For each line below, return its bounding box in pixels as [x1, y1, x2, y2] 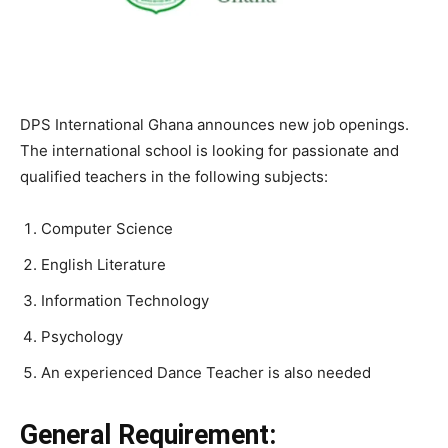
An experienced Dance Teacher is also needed [41, 362, 371, 382]
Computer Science [41, 218, 173, 238]
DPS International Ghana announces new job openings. [20, 114, 409, 134]
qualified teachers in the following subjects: [20, 166, 328, 186]
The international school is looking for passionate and [20, 140, 399, 160]
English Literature [41, 254, 166, 274]
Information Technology [41, 290, 209, 310]
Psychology [41, 326, 123, 346]
